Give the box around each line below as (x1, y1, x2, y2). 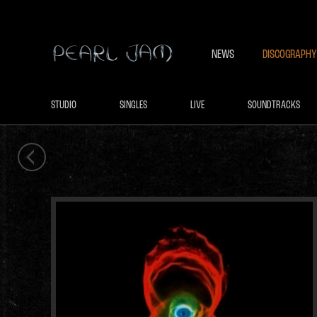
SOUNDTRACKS (248, 100, 300, 111)
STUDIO (51, 100, 76, 111)
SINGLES (120, 100, 147, 111)
